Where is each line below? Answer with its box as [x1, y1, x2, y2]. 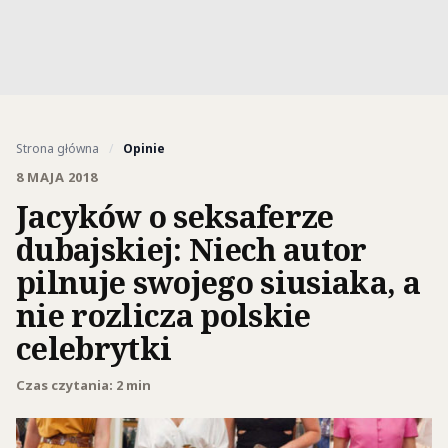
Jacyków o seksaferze [16, 195, 334, 237]
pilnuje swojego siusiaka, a [16, 261, 420, 303]
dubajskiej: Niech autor [16, 228, 367, 270]
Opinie [123, 140, 165, 157]
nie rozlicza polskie [16, 294, 311, 336]
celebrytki [16, 327, 172, 369]
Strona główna [16, 140, 99, 157]
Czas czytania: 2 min [16, 376, 151, 394]
